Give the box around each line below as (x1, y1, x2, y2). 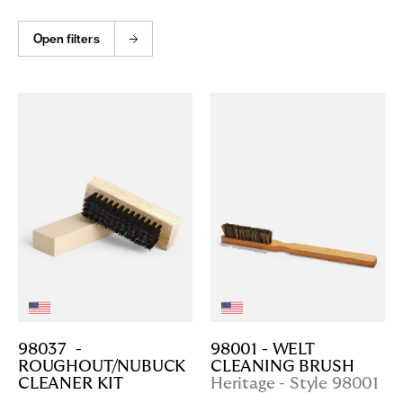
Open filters (33, 31, 100, 47)
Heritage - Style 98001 (210, 376, 380, 392)
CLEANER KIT (18, 376, 124, 392)
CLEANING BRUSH (210, 359, 354, 375)
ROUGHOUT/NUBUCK (18, 359, 187, 375)
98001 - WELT (210, 342, 315, 358)
